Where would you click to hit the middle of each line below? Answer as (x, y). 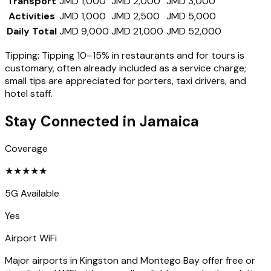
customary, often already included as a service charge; (126, 68)
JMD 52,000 (194, 31)
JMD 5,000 (191, 16)
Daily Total (32, 31)
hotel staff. (29, 93)
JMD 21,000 (137, 31)
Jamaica (169, 121)
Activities (32, 16)
